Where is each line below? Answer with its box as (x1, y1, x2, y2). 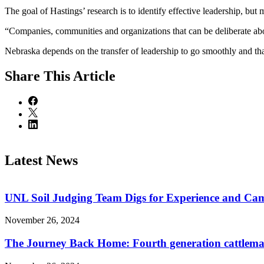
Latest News (5, 153, 78, 169)
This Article (44, 68, 115, 84)
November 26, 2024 (5, 215, 80, 226)
